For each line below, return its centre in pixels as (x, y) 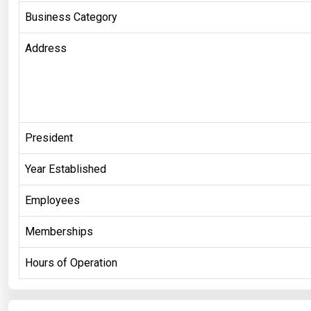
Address (46, 48)
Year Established (66, 169)
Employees (52, 200)
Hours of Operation (71, 262)
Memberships (59, 231)
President (49, 137)
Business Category (71, 17)
